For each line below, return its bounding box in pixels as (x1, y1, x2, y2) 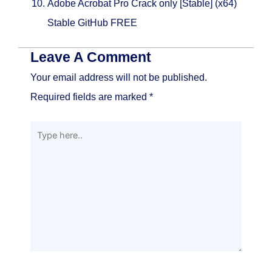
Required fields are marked (30, 92, 149, 102)
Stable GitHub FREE (47, 18, 137, 28)
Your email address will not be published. (30, 72, 207, 83)
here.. (30, 144, 54, 155)
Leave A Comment (30, 49, 151, 65)
